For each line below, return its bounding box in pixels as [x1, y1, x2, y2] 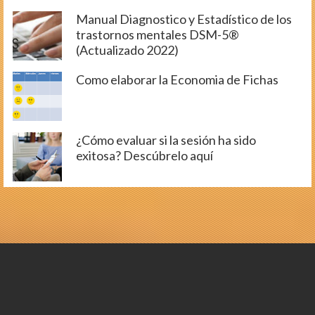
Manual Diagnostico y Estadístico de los [76, 11, 292, 27]
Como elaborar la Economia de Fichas [76, 71, 278, 87]
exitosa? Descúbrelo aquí [76, 147, 213, 163]
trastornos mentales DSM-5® [76, 26, 239, 42]
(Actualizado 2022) [76, 41, 179, 58]
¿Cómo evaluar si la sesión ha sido [76, 131, 256, 148]
